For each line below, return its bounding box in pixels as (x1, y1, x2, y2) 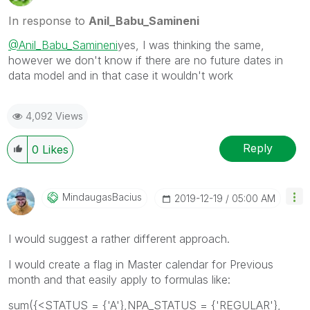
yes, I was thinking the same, (118, 37, 264, 52)
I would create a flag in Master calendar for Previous (8, 257, 273, 271)
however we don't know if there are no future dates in (8, 53, 283, 67)
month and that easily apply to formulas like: (8, 272, 230, 286)
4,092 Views (26, 109, 83, 122)
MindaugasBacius (62, 190, 142, 203)
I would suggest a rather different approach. (8, 231, 230, 246)
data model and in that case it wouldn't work (8, 68, 233, 82)
